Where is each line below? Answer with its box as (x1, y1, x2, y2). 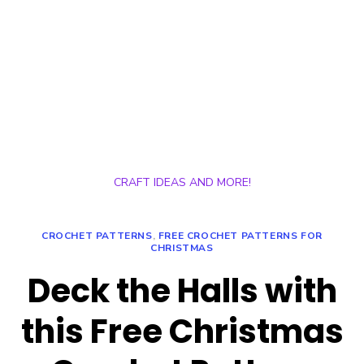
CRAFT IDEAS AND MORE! (113, 174, 251, 190)
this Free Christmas (20, 308, 344, 354)
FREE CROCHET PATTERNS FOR (158, 228, 323, 242)
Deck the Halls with (27, 267, 337, 314)
